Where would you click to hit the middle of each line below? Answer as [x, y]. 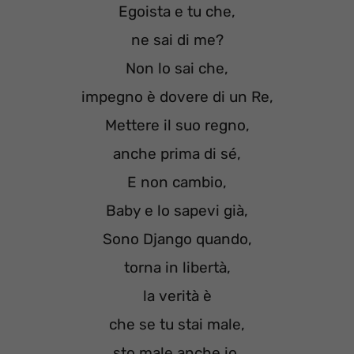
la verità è [177, 296]
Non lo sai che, [177, 69]
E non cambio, [177, 183]
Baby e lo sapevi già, [177, 211]
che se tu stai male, [177, 325]
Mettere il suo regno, [177, 126]
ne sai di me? [177, 40]
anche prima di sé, [177, 154]
